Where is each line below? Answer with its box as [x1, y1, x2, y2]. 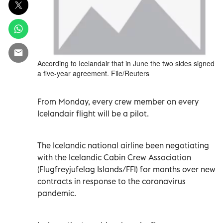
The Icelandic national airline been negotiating [37, 140, 209, 150]
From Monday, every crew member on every [37, 96, 199, 107]
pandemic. [37, 188, 76, 198]
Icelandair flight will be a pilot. [37, 108, 149, 118]
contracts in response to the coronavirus [37, 176, 186, 186]
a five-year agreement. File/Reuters [37, 68, 149, 78]
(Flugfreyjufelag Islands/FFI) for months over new [37, 164, 216, 174]
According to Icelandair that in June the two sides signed [37, 58, 215, 68]
